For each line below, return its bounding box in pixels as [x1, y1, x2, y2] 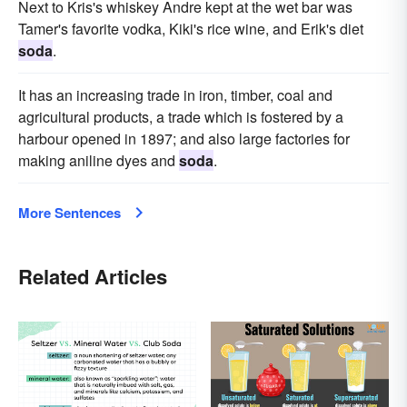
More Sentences [18, 203, 121, 223]
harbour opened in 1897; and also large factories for [18, 128, 350, 150]
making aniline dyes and [18, 150, 179, 172]
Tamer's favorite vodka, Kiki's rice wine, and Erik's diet [18, 18, 363, 40]
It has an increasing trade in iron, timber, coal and [18, 84, 333, 106]
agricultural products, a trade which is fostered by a [18, 106, 343, 128]
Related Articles [18, 262, 167, 292]
